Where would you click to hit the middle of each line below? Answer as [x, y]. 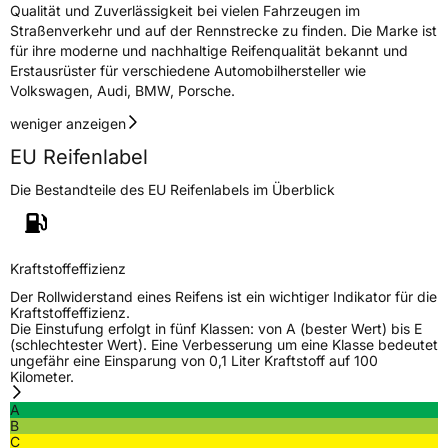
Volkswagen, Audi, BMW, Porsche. [122, 90]
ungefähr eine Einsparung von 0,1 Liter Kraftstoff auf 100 [194, 360]
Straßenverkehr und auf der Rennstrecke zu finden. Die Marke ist [223, 30]
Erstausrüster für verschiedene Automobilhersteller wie [188, 70]
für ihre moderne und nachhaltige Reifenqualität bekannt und [209, 50]
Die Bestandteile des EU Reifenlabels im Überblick [172, 189]
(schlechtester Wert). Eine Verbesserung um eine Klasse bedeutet [224, 344]
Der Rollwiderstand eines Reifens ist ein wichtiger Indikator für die [223, 296]
